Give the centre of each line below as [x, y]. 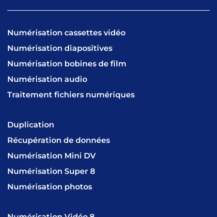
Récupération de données [59, 140]
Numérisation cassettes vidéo [66, 33]
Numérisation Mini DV [52, 156]
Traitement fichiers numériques [71, 95]
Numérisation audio [47, 79]
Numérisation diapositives [60, 48]
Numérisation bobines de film [67, 64]
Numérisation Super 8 [51, 171]
